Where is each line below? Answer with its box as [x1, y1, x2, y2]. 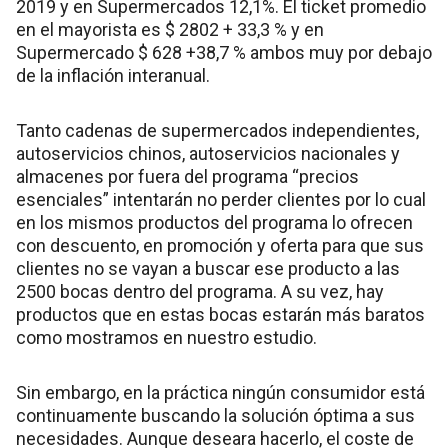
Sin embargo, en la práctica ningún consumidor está [16, 381, 425, 403]
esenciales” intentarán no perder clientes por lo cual [16, 188, 426, 210]
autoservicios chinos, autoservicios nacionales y [16, 142, 400, 164]
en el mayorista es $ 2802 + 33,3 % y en [16, 18, 324, 40]
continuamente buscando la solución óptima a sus [16, 404, 415, 426]
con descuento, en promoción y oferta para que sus [16, 234, 424, 256]
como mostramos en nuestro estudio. [16, 326, 317, 348]
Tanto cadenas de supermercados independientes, [16, 119, 419, 141]
